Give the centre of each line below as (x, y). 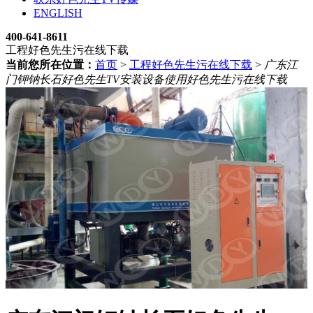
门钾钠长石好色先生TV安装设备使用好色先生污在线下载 (146, 79)
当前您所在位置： (50, 64)
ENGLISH (58, 13)
